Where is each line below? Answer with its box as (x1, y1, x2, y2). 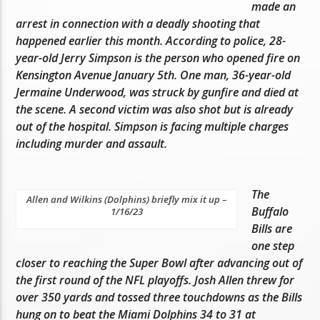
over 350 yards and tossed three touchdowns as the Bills (16, 289, 303, 305)
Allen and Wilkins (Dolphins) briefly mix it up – (26, 192, 227, 206)
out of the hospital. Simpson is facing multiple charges (16, 119, 289, 135)
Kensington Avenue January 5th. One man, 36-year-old (16, 67, 291, 84)
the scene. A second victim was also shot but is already (16, 101, 294, 118)
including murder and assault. (16, 136, 168, 152)
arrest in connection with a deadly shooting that (16, 16, 261, 32)
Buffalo (251, 203, 289, 219)
